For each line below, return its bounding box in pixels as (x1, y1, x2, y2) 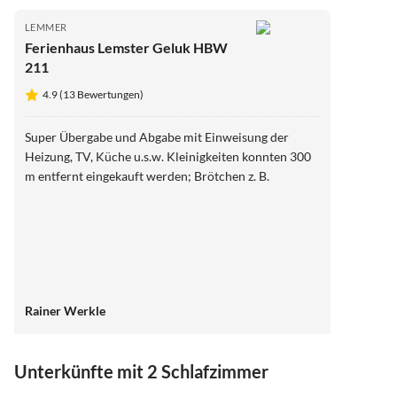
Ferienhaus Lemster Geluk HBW (25, 38, 228, 56)
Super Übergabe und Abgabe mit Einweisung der (25, 128, 289, 144)
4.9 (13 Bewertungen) (43, 87, 144, 101)
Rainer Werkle (25, 302, 105, 318)
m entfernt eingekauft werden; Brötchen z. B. (25, 167, 269, 183)
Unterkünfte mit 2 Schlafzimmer (14, 361, 269, 383)
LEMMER (25, 20, 67, 33)
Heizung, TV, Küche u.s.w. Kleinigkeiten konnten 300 (25, 148, 167, 164)
